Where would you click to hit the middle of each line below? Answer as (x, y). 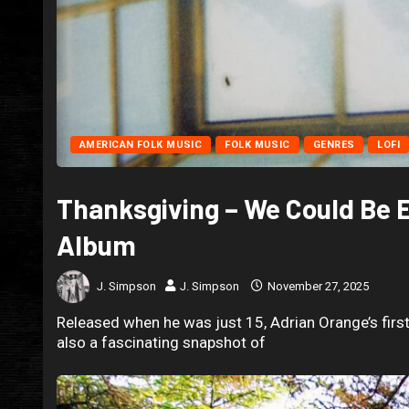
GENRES (334, 145)
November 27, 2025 (317, 286)
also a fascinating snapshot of (161, 343)
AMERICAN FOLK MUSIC (141, 145)
